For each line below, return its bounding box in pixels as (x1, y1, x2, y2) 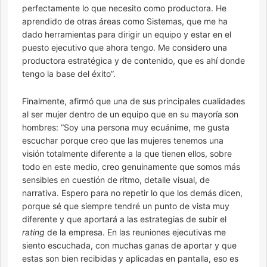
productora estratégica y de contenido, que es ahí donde (22, 55, 245, 66)
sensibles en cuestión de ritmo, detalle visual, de (22, 175, 210, 185)
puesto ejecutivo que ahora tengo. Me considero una (22, 42, 227, 53)
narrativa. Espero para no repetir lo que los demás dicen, (22, 188, 243, 198)
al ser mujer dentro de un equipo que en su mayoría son (22, 109, 238, 120)
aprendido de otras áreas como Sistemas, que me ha (22, 16, 228, 27)
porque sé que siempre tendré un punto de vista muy (22, 201, 229, 212)
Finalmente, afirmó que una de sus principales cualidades (22, 96, 245, 107)
